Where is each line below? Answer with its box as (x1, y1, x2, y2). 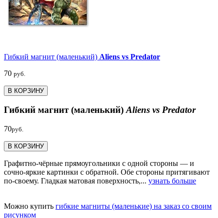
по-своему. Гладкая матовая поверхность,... (4, 177, 148, 185)
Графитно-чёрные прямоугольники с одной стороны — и (4, 159, 194, 168)
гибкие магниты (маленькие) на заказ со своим (55, 202, 212, 211)
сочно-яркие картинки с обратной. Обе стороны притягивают (4, 168, 210, 177)
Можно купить (4, 202, 55, 211)
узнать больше (148, 177, 196, 185)
